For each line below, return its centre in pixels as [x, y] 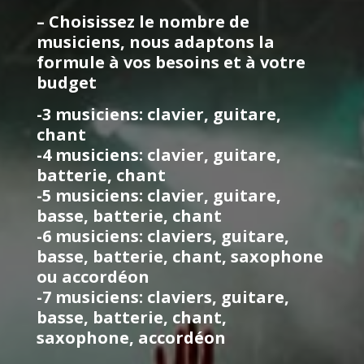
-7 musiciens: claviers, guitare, [163, 297]
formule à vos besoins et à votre [171, 62]
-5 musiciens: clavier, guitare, [159, 195]
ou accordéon [93, 277]
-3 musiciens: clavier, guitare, [159, 114]
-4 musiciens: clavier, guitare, [159, 155]
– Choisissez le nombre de [143, 22]
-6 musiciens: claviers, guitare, [163, 236]
